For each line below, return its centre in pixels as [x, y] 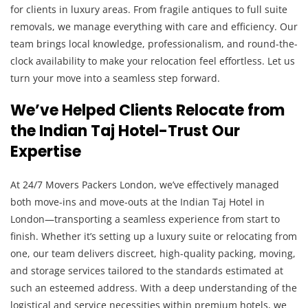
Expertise [46, 152]
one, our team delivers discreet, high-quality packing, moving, [153, 253]
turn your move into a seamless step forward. [115, 78]
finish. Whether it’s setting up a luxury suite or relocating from [154, 236]
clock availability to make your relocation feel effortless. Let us [153, 61]
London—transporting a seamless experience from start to [145, 219]
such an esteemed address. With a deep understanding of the [154, 288]
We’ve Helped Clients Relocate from [147, 110]
